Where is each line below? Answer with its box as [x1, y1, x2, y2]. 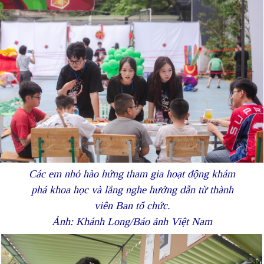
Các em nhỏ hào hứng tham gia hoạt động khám [29, 168, 235, 180]
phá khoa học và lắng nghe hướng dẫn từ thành [31, 184, 233, 196]
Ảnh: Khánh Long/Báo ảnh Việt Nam [52, 216, 212, 228]
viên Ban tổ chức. [94, 200, 170, 212]
